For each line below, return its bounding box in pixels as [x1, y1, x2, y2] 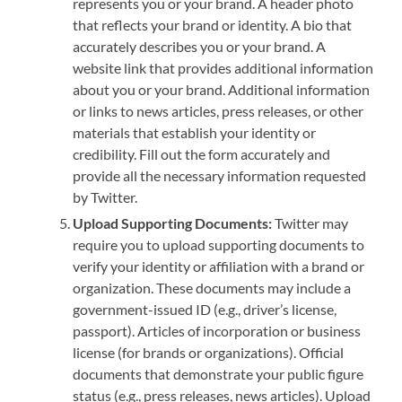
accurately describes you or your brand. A [73, 38, 327, 56]
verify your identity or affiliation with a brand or [73, 258, 365, 275]
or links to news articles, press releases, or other [73, 102, 364, 120]
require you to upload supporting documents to [73, 236, 365, 254]
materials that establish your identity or [73, 124, 317, 142]
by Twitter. [73, 188, 138, 206]
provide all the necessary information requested [73, 167, 367, 185]
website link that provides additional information [73, 59, 374, 77]
